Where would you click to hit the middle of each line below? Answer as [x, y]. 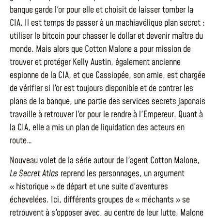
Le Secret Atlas [34, 174]
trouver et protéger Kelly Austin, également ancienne [95, 62]
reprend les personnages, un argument [122, 174]
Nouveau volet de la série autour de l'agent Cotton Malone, [105, 161]
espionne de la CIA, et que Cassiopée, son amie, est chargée [108, 75]
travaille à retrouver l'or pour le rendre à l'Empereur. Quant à [106, 115]
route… [21, 141]
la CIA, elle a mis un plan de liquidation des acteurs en [97, 128]
